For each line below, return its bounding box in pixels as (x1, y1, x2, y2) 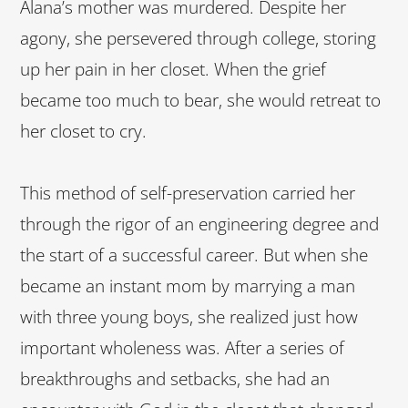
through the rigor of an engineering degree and (20, 212, 379, 237)
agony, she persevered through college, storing (20, 26, 376, 51)
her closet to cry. (20, 119, 147, 144)
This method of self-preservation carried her (20, 181, 355, 206)
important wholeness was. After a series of (20, 336, 344, 361)
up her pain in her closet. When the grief (20, 57, 326, 82)
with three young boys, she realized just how (20, 305, 358, 330)
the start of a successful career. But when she (20, 243, 368, 268)
